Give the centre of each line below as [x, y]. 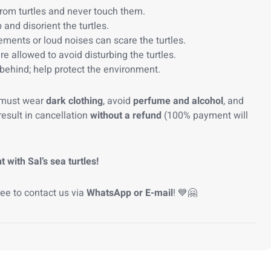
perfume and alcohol [178, 101]
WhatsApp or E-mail [130, 193]
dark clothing [74, 101]
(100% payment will [205, 116]
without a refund [126, 116]
